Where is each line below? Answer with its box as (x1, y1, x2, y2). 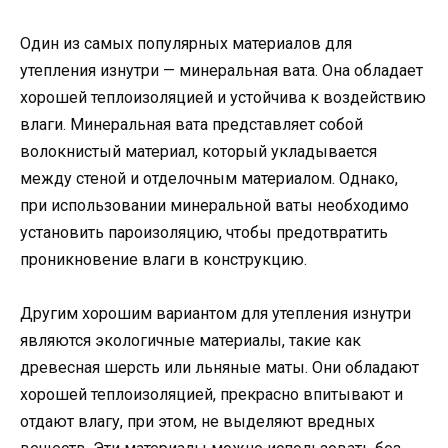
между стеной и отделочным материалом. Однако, (20, 168, 398, 188)
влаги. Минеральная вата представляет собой (20, 114, 363, 134)
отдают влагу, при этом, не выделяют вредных (20, 412, 375, 432)
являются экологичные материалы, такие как (20, 331, 361, 351)
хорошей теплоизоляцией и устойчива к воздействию (20, 87, 426, 107)
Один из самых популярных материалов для (20, 33, 352, 53)
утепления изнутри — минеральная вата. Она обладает (20, 60, 423, 80)
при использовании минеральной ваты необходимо (20, 195, 409, 215)
